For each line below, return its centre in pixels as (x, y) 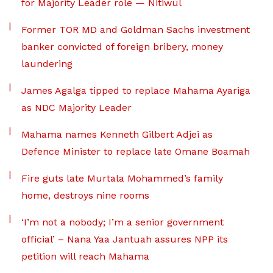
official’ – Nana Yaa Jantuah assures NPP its (125, 239)
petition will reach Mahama (85, 256)
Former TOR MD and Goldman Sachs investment (136, 30)
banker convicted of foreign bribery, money (122, 47)
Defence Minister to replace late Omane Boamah (136, 151)
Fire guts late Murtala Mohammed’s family (122, 178)
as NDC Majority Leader (76, 108)
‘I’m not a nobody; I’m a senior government (122, 222)
